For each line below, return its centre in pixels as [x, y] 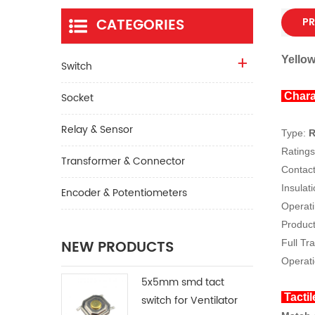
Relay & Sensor [97, 129]
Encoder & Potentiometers [124, 193]
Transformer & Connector [123, 161]
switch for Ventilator [190, 300]
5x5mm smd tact [183, 282]
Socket [77, 98]
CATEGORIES [140, 25]
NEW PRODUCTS [117, 247]
